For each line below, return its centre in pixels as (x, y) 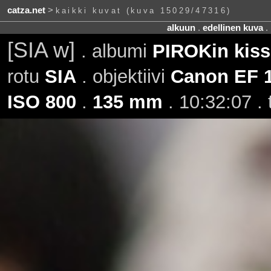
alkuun (181, 28)
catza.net (26, 11)
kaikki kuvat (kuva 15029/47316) (143, 11)
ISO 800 (41, 102)
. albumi (116, 51)
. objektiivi (123, 76)
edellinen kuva (233, 28)
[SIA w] (44, 50)
